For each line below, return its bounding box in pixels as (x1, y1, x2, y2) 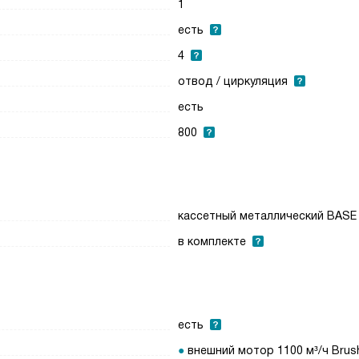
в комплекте (178, 235, 247, 248)
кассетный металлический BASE (178, 209, 357, 222)
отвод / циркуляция (178, 75, 288, 87)
